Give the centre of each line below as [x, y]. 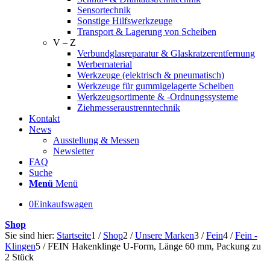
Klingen [20, 246]
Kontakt [44, 118]
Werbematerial [105, 64]
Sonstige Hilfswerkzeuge [125, 21]
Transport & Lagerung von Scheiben [147, 32]
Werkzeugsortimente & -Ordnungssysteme [158, 97]
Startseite [74, 235]
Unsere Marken [165, 235]
